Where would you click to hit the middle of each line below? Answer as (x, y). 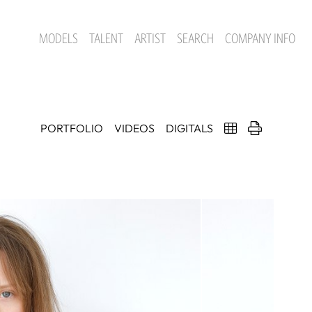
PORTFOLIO (72, 128)
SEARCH (195, 38)
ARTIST (150, 38)
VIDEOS (134, 128)
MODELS (58, 38)
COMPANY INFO (260, 38)
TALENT (106, 38)
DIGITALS (189, 128)
